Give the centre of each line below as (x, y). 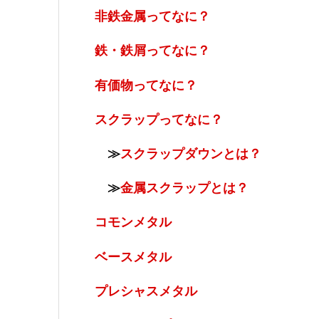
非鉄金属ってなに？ (152, 17)
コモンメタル (133, 223)
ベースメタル (133, 257)
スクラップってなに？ (159, 119)
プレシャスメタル (146, 291)
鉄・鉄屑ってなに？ (152, 51)
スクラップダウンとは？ (191, 153)
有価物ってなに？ (146, 85)
